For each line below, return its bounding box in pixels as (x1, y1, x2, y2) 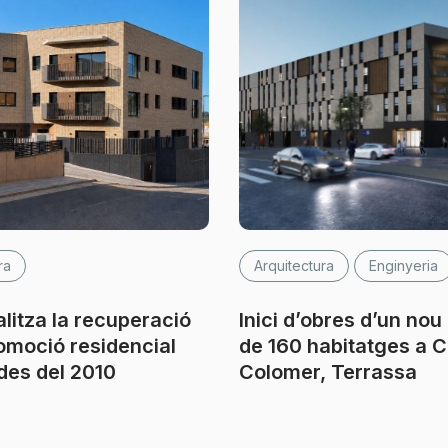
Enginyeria (369, 257, 438, 274)
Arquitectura (254, 257, 334, 274)
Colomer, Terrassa (239, 360, 417, 384)
